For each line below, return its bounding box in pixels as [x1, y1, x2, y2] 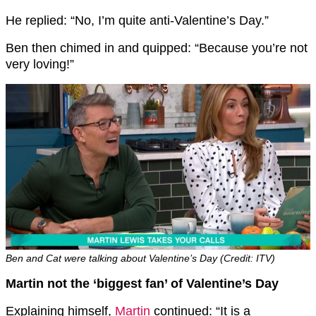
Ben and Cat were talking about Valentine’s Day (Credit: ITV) [6, 253, 275, 265]
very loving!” [6, 56, 74, 71]
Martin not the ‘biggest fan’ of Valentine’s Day [6, 276, 279, 291]
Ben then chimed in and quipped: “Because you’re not [6, 40, 308, 55]
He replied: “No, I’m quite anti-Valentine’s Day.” [6, 13, 269, 28]
